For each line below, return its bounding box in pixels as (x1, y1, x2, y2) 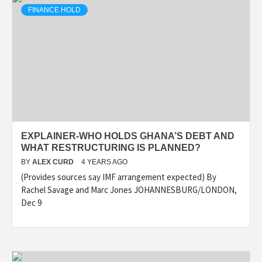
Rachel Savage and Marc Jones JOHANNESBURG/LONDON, (21, 184, 237, 196)
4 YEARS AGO (81, 158, 127, 167)
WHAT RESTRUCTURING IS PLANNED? (21, 143, 201, 153)
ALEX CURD (32, 158, 75, 167)
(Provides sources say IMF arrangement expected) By (21, 171, 216, 183)
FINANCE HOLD (28, 6, 81, 15)
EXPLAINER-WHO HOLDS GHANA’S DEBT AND (21, 131, 235, 142)
